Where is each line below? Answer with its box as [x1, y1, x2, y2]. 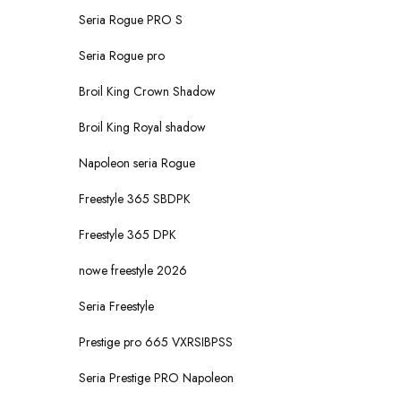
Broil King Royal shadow [79, 118, 206, 136]
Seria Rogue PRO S [79, 11, 183, 29]
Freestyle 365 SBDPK [79, 190, 191, 208]
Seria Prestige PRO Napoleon [79, 369, 234, 387]
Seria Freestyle [79, 297, 154, 315]
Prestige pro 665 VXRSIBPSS [79, 333, 233, 351]
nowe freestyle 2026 [79, 261, 187, 279]
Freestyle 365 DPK [79, 226, 176, 243]
